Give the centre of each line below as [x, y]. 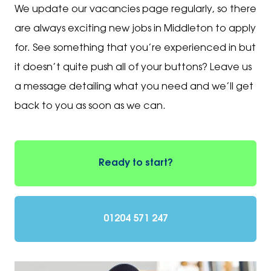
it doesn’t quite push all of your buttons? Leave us [133, 67]
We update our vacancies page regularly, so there [135, 9]
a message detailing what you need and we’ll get [134, 87]
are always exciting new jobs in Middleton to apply [135, 29]
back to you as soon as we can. [90, 106]
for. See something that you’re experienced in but [135, 48]
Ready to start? [135, 163]
